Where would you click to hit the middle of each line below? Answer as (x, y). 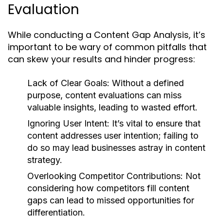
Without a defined (147, 83)
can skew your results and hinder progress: (101, 59)
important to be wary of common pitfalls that (107, 47)
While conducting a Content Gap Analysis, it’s (107, 35)
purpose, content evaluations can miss (104, 95)
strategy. (45, 160)
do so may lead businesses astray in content (116, 148)
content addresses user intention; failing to (113, 136)
